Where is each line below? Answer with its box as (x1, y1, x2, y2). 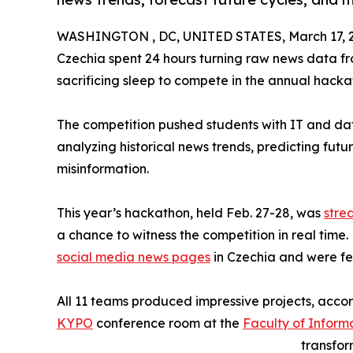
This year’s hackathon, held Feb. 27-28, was (57, 205, 324, 221)
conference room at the (93, 315, 243, 332)
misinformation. (57, 161, 149, 177)
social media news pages (57, 249, 210, 266)
